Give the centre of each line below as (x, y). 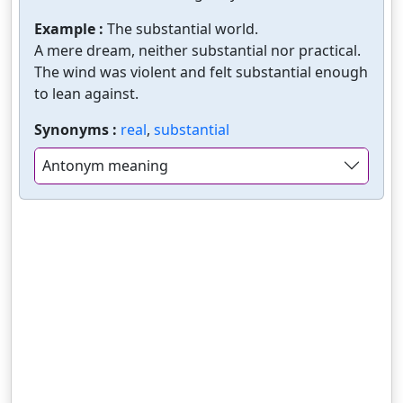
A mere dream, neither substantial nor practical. (197, 50)
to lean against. (86, 93)
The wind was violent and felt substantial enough (201, 72)
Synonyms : (77, 129)
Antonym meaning (105, 165)
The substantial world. (183, 28)
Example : (71, 28)
